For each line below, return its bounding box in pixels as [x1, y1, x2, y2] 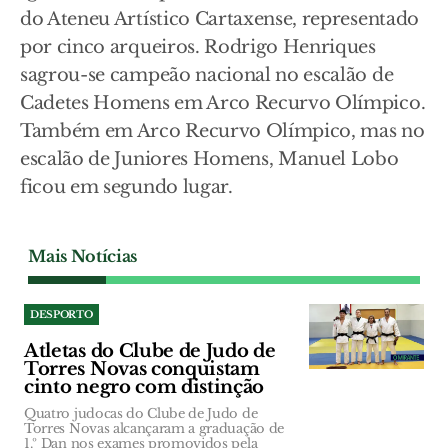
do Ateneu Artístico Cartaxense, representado [20, 8, 419, 30]
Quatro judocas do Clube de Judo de [24, 405, 258, 422]
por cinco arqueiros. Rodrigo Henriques [20, 36, 376, 58]
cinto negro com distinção [24, 376, 265, 398]
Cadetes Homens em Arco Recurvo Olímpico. [20, 92, 426, 114]
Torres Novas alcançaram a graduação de [24, 420, 284, 437]
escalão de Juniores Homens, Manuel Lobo [20, 148, 399, 170]
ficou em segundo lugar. [20, 176, 233, 198]
